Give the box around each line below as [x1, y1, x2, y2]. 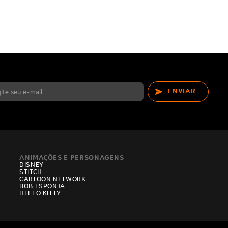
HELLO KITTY [19, 189, 62, 197]
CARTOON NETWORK [19, 175, 86, 183]
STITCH [19, 168, 42, 176]
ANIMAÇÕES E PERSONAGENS [19, 154, 124, 162]
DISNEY [19, 161, 44, 169]
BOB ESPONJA [19, 182, 66, 190]
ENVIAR [168, 87, 196, 95]
